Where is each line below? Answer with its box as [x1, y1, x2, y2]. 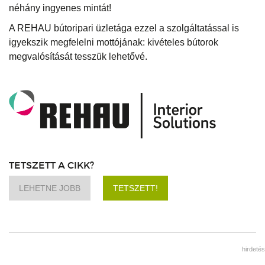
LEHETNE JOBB [19, 183, 80, 193]
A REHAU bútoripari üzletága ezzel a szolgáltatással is [9, 23, 239, 34]
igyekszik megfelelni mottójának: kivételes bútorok [9, 37, 218, 48]
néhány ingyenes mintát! [9, 3, 111, 14]
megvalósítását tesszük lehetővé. [9, 51, 147, 62]
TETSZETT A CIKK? [9, 159, 94, 172]
